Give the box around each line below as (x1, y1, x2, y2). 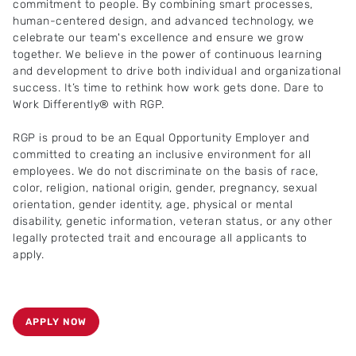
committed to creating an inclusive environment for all (13, 148, 311, 161)
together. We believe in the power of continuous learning (13, 48, 322, 61)
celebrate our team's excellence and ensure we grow (13, 31, 304, 44)
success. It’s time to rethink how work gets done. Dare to (13, 81, 324, 95)
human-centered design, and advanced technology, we (13, 14, 314, 28)
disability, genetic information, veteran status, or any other (13, 215, 333, 228)
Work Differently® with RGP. (13, 98, 164, 111)
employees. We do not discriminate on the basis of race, (13, 164, 319, 178)
